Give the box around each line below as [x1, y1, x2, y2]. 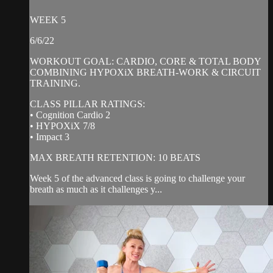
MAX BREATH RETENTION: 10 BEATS [30, 152, 200, 163]
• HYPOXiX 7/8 [30, 120, 95, 131]
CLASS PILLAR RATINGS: [30, 98, 145, 109]
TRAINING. [30, 77, 80, 88]
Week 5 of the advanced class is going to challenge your [30, 172, 245, 183]
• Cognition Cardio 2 [30, 109, 110, 120]
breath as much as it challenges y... [30, 183, 162, 194]
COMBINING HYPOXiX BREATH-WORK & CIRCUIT [30, 66, 261, 77]
